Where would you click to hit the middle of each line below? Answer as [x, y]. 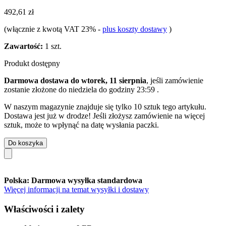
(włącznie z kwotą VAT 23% [51, 29]
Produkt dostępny [32, 63]
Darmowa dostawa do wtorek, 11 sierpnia [75, 80]
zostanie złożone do [36, 89]
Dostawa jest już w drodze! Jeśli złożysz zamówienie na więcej [104, 116]
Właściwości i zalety [44, 209]
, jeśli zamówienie [175, 80]
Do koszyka [25, 143]
